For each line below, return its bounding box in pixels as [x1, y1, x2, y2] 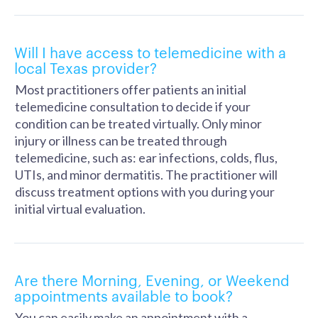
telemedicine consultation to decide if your [15, 99, 251, 114]
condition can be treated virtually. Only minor [15, 116, 262, 131]
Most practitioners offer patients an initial [15, 82, 246, 97]
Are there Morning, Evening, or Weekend [14, 270, 290, 290]
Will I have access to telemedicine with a [14, 42, 286, 62]
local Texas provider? [14, 57, 157, 77]
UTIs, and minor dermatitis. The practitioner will [15, 167, 278, 182]
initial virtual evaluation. [15, 201, 146, 216]
